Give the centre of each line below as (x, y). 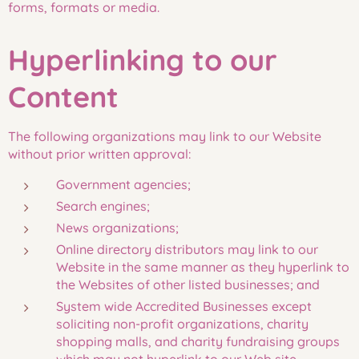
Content (63, 97)
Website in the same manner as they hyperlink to (203, 267)
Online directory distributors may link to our (187, 249)
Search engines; (103, 206)
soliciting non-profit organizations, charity (182, 324)
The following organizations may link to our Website (165, 136)
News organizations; (117, 228)
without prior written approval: (99, 154)
